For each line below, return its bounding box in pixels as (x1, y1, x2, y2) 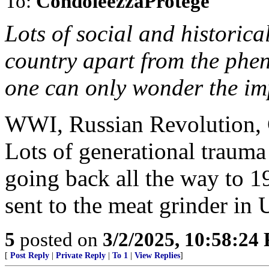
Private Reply (56, 251, 106, 260)
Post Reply (10, 251, 49, 260)
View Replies (134, 251, 180, 260)
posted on (15, 228, 103, 250)
